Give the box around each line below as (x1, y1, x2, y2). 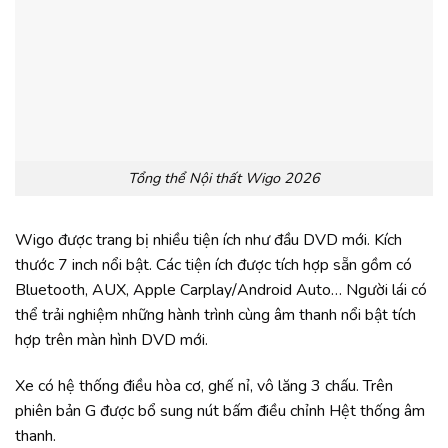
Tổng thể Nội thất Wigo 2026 (128, 168, 320, 189)
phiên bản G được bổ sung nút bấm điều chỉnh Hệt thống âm (15, 399, 425, 422)
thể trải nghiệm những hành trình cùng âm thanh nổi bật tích (15, 303, 416, 326)
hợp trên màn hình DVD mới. (15, 328, 208, 351)
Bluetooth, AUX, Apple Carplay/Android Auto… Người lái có (15, 278, 427, 301)
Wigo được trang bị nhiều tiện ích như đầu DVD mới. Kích (15, 228, 402, 251)
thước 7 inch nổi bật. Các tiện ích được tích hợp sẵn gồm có (15, 253, 412, 276)
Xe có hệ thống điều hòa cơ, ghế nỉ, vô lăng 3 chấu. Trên (15, 374, 393, 397)
